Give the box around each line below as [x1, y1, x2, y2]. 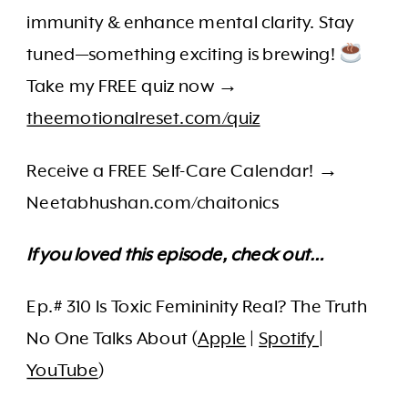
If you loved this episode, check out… [26, 244, 324, 266]
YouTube [26, 361, 98, 382]
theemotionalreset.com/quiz [26, 107, 260, 129]
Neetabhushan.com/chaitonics [26, 192, 280, 213]
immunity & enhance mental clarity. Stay [26, 12, 355, 34]
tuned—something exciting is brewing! [26, 44, 340, 66]
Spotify [259, 329, 319, 350]
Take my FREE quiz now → [26, 76, 239, 97]
